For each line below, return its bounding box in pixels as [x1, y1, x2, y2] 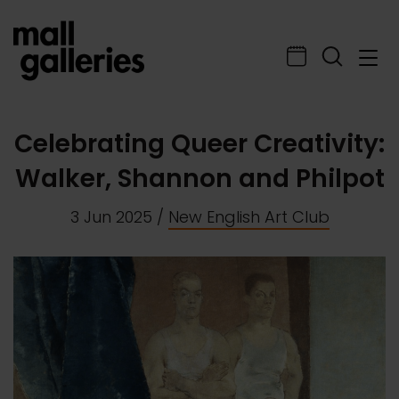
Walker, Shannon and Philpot [14, 161, 385, 196]
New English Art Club [167, 206, 330, 228]
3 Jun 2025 [69, 206, 152, 228]
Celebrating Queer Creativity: [14, 126, 385, 161]
